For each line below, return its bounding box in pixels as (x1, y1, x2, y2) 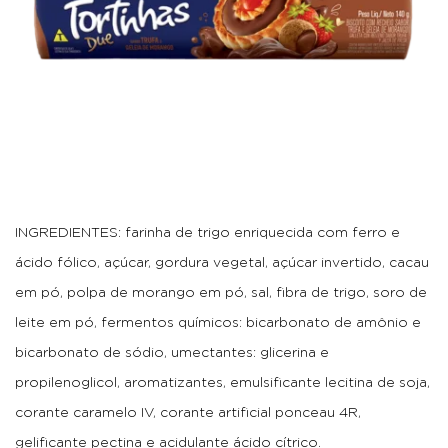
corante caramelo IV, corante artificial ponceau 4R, (15, 406, 361, 420)
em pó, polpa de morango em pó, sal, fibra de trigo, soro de (15, 286, 427, 300)
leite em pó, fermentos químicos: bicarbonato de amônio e (15, 316, 421, 330)
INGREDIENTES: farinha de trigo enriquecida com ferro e (15, 226, 400, 240)
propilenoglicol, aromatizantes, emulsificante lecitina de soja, (15, 376, 430, 390)
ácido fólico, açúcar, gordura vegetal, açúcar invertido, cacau (15, 256, 429, 270)
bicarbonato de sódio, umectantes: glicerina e (15, 346, 329, 360)
